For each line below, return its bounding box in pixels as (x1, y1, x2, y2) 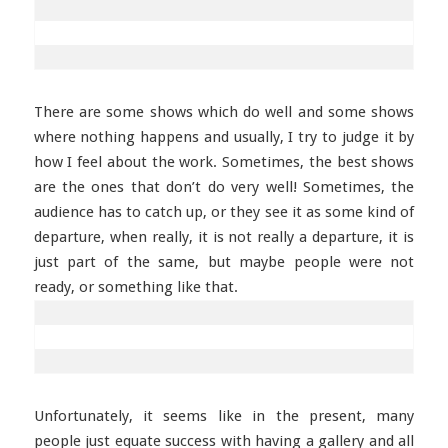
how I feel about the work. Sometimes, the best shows (33, 153, 415, 171)
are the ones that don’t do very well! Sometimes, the (33, 178, 415, 196)
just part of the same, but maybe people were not (33, 253, 415, 271)
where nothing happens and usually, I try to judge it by (33, 128, 415, 146)
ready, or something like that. (33, 278, 238, 296)
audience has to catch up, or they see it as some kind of (33, 203, 415, 221)
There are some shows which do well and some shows (33, 103, 415, 121)
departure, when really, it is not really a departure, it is (33, 228, 415, 246)
